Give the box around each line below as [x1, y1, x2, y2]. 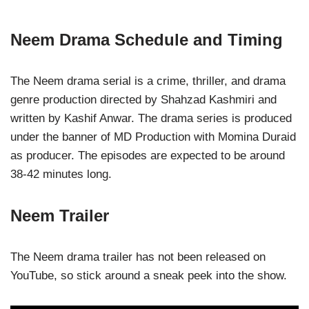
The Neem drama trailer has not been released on [10, 250, 266, 264]
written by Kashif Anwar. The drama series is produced [10, 112, 292, 126]
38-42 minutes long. [10, 168, 112, 181]
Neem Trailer [10, 206, 109, 226]
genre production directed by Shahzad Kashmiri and [10, 93, 277, 107]
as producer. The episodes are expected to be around [10, 149, 285, 163]
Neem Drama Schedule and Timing [10, 30, 283, 50]
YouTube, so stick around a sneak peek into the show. [10, 269, 287, 283]
